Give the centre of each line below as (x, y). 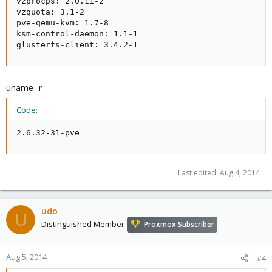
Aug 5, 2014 (26, 257)
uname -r (24, 88)
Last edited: (199, 173)
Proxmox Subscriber (179, 225)
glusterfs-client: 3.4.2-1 (77, 45)
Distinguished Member (83, 224)
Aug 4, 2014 (240, 173)
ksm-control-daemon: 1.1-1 (77, 34)
